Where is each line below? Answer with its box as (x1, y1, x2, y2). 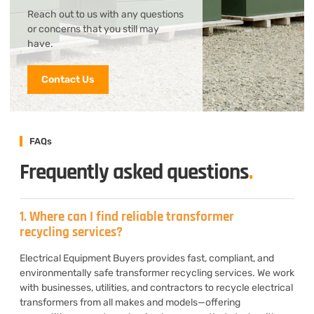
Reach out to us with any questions (27, 8, 184, 20)
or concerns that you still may (27, 22, 159, 35)
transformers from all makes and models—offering (20, 296, 240, 308)
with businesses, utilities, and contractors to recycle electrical (20, 281, 293, 294)
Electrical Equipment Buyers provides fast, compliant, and (20, 252, 274, 264)
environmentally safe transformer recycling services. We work (20, 266, 294, 279)
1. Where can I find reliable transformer (20, 207, 234, 226)
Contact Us (41, 73, 95, 86)
